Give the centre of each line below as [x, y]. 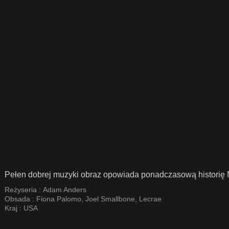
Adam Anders [65, 190]
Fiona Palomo [59, 199]
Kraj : [14, 208]
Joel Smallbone [110, 199]
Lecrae [150, 199]
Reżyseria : [24, 190]
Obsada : [20, 199]
